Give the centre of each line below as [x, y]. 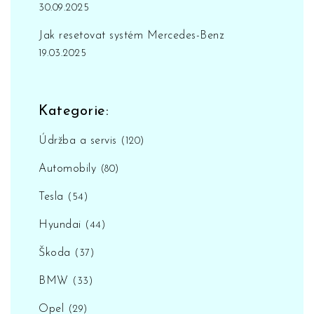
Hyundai [62, 225]
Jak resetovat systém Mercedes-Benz [131, 36]
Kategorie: [74, 112]
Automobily [69, 169]
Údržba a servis [80, 141]
